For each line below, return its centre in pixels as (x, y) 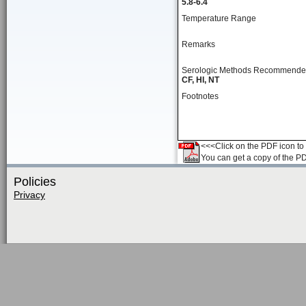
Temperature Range (219, 18)
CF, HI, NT (200, 80)
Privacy (29, 195)
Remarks (198, 44)
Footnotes (200, 96)
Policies (35, 182)
